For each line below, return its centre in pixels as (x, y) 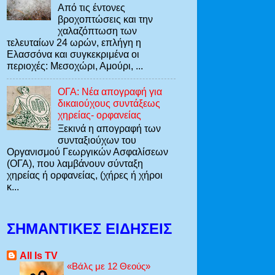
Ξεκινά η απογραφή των (110, 129)
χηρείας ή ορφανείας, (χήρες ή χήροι (85, 175)
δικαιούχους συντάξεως (109, 103)
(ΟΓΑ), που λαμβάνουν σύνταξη (75, 164)
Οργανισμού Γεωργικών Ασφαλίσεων (87, 152)
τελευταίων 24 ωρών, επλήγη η (74, 42)
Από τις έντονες (92, 7)
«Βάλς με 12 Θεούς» (109, 266)
